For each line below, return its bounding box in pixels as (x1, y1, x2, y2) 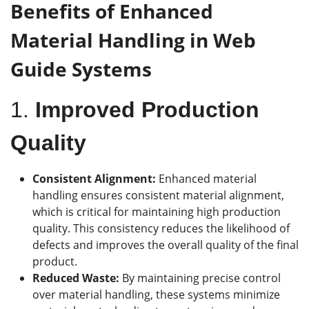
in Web (185, 27, 256, 54)
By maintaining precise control (122, 270, 281, 286)
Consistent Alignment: (32, 171, 156, 187)
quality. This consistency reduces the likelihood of (32, 221, 290, 237)
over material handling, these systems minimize (32, 287, 280, 303)
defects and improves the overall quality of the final (32, 237, 299, 253)
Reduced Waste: (32, 270, 122, 286)
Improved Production (35, 97, 259, 123)
